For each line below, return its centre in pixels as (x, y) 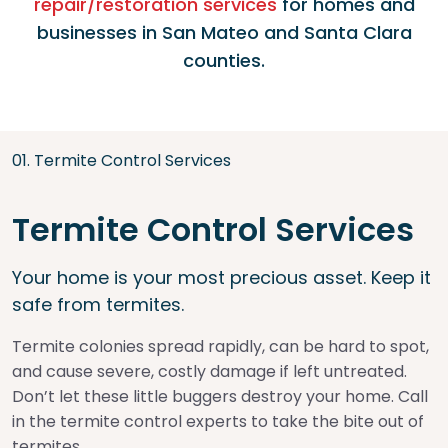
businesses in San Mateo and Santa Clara (224, 32)
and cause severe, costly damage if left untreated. (209, 371)
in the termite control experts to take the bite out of (218, 421)
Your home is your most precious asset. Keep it (221, 277)
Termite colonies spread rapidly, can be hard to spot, (220, 346)
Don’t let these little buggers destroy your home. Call (220, 396)
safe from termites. (98, 304)
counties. (224, 60)
